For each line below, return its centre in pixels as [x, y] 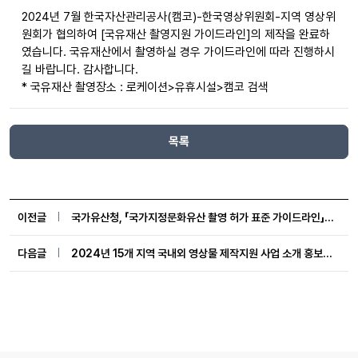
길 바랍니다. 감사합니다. [80, 70]
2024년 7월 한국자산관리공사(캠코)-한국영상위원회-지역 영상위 [179, 17]
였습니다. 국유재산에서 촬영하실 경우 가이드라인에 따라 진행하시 [178, 52]
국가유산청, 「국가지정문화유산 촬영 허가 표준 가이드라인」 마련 [329, 217]
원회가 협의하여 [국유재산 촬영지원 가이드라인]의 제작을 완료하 [176, 34]
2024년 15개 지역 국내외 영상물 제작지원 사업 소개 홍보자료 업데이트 [328, 253]
